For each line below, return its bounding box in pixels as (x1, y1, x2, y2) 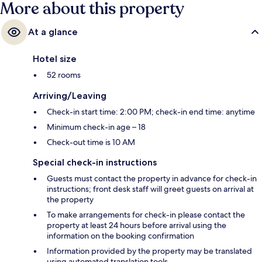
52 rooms (47, 69, 81, 80)
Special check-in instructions (33, 156, 157, 168)
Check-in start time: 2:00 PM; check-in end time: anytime (47, 106, 255, 117)
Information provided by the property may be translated (47, 245, 252, 256)
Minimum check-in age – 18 (47, 121, 146, 132)
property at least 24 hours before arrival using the (47, 219, 226, 230)
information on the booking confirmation (47, 230, 194, 241)
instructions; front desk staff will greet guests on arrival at (47, 183, 254, 194)
